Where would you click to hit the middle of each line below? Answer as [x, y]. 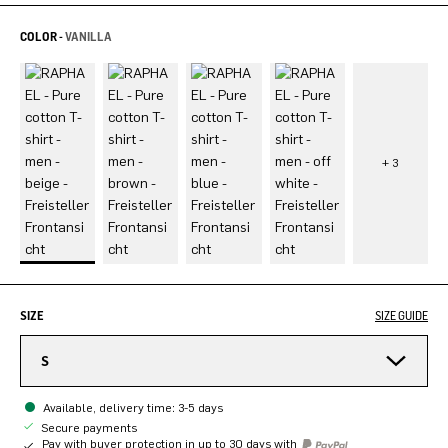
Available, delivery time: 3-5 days [133, 407]
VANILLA [88, 36]
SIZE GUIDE [401, 315]
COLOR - [42, 36]
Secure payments [87, 427]
